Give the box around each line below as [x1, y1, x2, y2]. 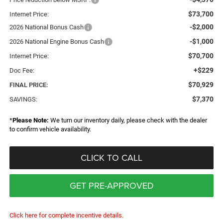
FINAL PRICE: [9, 81, 48, 89]
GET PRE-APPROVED [69, 179, 154, 192]
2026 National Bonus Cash [9, 23, 84, 31]
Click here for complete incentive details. [9, 212, 123, 220]
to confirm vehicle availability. [9, 125, 91, 133]
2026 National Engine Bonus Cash [9, 38, 104, 46]
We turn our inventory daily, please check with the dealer [48, 116, 207, 124]
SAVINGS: [9, 96, 37, 104]
